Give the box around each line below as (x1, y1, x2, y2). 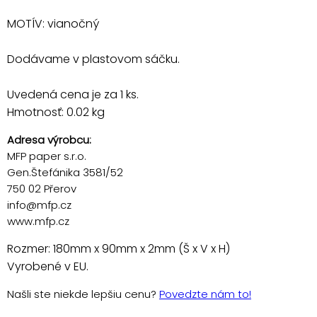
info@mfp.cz (7, 197, 71, 212)
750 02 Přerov (7, 180, 76, 196)
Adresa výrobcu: (7, 132, 91, 147)
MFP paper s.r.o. (7, 148, 86, 163)
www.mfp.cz (7, 213, 69, 229)
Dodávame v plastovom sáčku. (7, 50, 180, 67)
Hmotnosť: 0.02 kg (7, 103, 105, 120)
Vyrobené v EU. (7, 258, 88, 275)
